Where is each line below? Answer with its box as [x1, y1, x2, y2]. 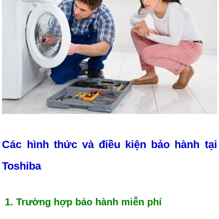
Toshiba [2, 159, 42, 172]
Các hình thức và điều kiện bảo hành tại [2, 138, 217, 151]
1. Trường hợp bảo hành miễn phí [2, 196, 162, 207]
